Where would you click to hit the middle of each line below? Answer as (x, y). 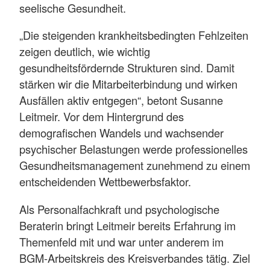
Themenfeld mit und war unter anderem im (121, 241)
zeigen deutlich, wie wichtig (85, 52)
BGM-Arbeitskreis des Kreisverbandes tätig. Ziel (135, 258)
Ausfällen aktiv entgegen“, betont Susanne (121, 100)
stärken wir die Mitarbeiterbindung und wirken (128, 84)
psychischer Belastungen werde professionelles (133, 149)
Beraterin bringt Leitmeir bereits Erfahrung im (127, 225)
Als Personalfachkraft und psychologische (119, 209)
